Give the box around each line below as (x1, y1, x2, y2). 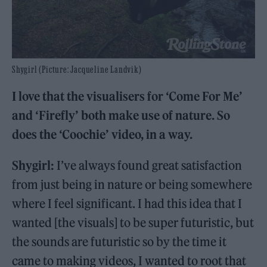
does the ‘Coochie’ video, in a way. (12, 127, 198, 142)
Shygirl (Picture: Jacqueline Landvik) (12, 64, 142, 75)
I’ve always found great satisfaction (57, 158, 243, 173)
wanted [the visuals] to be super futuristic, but (12, 215, 254, 231)
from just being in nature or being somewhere (12, 177, 253, 193)
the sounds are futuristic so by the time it (12, 234, 227, 250)
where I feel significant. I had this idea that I (12, 196, 243, 212)
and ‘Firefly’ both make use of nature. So (12, 108, 231, 123)
